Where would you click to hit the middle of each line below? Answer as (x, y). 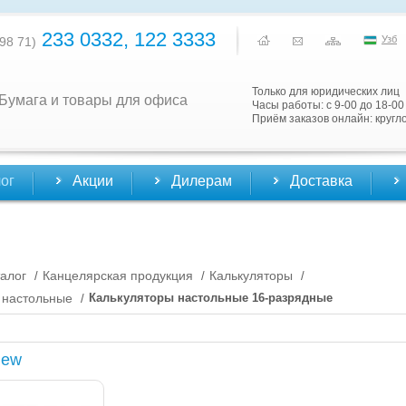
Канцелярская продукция (118, 275)
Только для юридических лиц (326, 92)
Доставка (321, 181)
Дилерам (202, 181)
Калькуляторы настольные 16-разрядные (211, 298)
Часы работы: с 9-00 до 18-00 (328, 105)
